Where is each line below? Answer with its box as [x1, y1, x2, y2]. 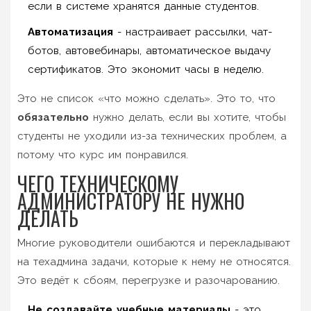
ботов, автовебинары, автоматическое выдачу [28, 44, 271, 57]
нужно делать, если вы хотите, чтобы [89, 110, 286, 124]
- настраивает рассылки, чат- [113, 25, 272, 38]
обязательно [17, 110, 89, 124]
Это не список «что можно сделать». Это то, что [17, 92, 276, 105]
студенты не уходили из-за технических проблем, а [17, 129, 287, 142]
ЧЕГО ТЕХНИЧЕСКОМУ [17, 169, 178, 198]
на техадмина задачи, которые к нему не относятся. [17, 255, 291, 268]
